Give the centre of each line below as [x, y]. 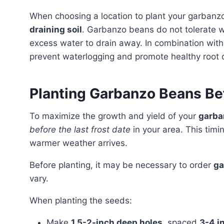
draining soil [56, 29]
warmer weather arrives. [78, 143]
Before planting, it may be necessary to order [124, 165]
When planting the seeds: [85, 200]
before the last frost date [80, 129]
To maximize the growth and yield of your [116, 116]
